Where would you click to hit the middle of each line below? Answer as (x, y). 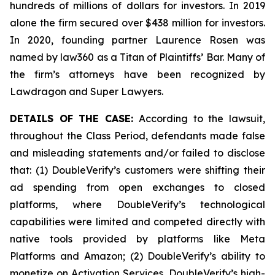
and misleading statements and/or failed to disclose (137, 153)
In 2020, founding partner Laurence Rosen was (137, 40)
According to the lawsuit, (202, 118)
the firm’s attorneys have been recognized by (137, 74)
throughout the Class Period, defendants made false (137, 136)
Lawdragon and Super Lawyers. (87, 91)
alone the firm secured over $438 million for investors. (137, 23)
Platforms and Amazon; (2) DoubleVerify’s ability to (137, 256)
